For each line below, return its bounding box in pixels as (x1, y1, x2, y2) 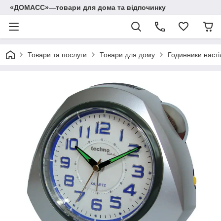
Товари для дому (100, 51, 155, 59)
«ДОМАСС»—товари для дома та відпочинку (10, 3, 166, 11)
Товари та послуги (28, 51, 87, 59)
